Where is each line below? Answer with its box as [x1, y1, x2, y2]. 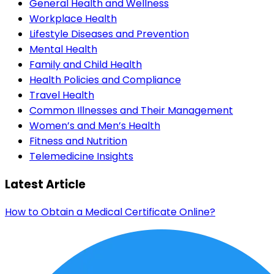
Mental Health [29, 42, 97, 56]
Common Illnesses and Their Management [29, 103, 233, 117]
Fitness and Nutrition [29, 133, 127, 148]
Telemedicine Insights [29, 149, 133, 163]
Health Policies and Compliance [29, 72, 181, 87]
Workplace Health [29, 11, 117, 26]
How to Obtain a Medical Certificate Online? [5, 205, 215, 220]
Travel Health [29, 87, 94, 102]
